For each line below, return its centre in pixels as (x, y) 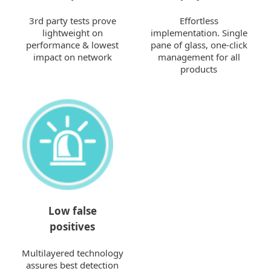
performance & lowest (72, 45)
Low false (72, 211)
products (199, 69)
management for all (199, 57)
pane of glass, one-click (199, 45)
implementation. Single (199, 33)
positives (72, 227)
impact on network (72, 57)
